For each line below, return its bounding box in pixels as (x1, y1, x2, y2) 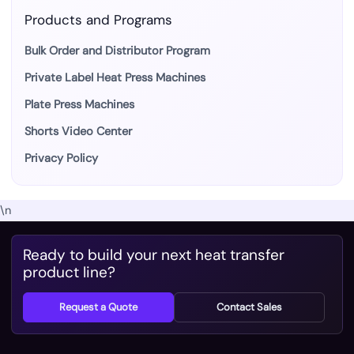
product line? (23, 262, 115, 282)
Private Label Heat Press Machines (24, 70, 205, 85)
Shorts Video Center (24, 123, 132, 139)
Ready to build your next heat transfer (23, 244, 284, 265)
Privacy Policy (24, 150, 98, 166)
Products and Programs (24, 10, 172, 28)
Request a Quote (59, 299, 137, 314)
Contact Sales (217, 299, 282, 314)
